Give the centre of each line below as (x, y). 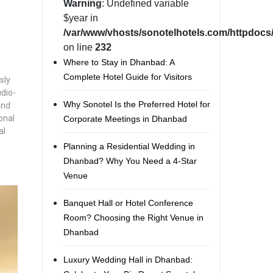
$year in (80, 18)
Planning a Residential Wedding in (129, 146)
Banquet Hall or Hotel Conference (128, 203)
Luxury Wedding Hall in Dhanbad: (128, 260)
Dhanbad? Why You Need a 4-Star (130, 161)
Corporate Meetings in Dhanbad (125, 119)
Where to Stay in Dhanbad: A (119, 62)
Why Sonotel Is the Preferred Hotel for (136, 104)
